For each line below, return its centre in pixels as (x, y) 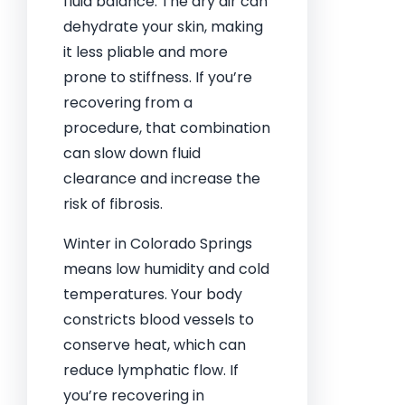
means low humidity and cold (166, 269)
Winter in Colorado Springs (158, 244)
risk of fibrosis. (113, 204)
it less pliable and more (146, 52)
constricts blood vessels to (159, 320)
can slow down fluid (132, 153)
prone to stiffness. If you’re (158, 77)
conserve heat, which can (155, 345)
